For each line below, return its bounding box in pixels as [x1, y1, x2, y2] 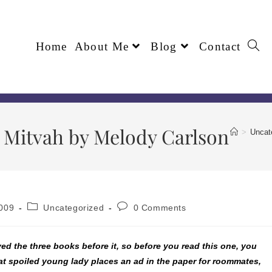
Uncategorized [43, 202, 104, 212]
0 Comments [133, 202, 186, 212]
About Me [74, 40, 129, 53]
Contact [199, 40, 241, 53]
